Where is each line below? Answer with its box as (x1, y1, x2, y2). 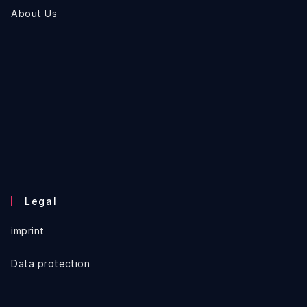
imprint (11, 225, 45, 237)
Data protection (11, 258, 90, 270)
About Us (11, 8, 58, 20)
